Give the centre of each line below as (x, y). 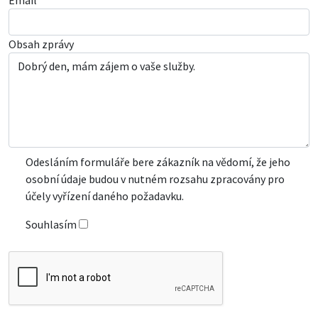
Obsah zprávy (41, 44)
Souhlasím (51, 224)
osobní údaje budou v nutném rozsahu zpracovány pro (155, 179)
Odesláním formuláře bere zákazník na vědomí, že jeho (158, 161)
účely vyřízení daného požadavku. (105, 196)
